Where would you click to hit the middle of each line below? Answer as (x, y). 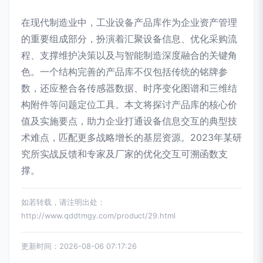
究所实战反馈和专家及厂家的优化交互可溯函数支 (124, 154)
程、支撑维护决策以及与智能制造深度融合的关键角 (129, 55)
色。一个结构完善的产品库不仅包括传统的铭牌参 (124, 72)
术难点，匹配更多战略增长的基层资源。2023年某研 (131, 137)
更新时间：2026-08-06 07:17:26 (79, 246)
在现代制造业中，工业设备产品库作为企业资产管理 (129, 22)
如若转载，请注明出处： (63, 202)
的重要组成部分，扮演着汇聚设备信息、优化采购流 (129, 39)
